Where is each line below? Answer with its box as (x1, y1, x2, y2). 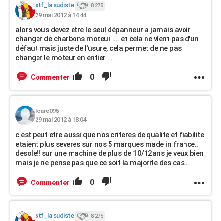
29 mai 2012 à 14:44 (35, 11, 86, 19)
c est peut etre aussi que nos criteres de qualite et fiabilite (15, 130, 204, 139)
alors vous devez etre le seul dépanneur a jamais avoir (15, 25, 190, 34)
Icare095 (35, 107, 59, 114)
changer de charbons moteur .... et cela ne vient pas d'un (15, 35, 199, 43)
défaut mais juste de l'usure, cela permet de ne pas (15, 44, 182, 53)
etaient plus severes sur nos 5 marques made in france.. (15, 140, 198, 148)
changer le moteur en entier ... (15, 53, 112, 62)
